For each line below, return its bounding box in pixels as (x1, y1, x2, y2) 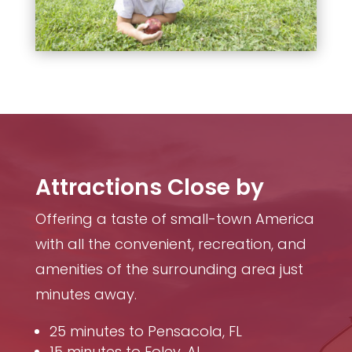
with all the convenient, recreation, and (35, 234, 306, 255)
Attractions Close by (35, 172, 264, 203)
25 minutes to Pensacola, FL (49, 321, 242, 342)
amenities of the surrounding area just (35, 259, 303, 280)
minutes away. (35, 284, 137, 305)
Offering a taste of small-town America (35, 209, 314, 229)
